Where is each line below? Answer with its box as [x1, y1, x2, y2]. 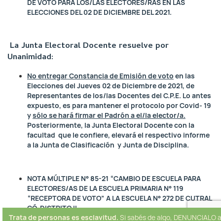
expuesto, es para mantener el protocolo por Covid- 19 [27, 101, 211, 110]
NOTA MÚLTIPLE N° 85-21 [27, 174, 109, 183]
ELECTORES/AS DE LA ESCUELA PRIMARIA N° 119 [27, 184, 184, 193]
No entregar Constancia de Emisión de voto [27, 72, 174, 80]
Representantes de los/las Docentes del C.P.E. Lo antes [27, 91, 211, 100]
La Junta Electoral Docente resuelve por [10, 39, 169, 53]
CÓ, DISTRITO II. [27, 204, 79, 213]
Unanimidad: [7, 51, 53, 65]
